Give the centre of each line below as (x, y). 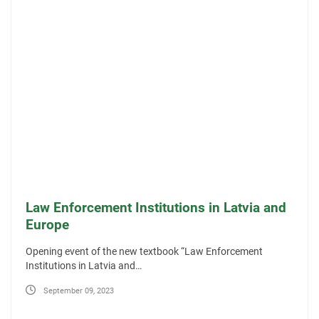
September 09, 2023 (79, 291)
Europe (47, 225)
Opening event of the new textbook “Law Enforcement (144, 252)
